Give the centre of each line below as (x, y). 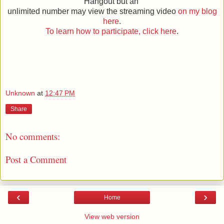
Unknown (20, 93)
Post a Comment (36, 159)
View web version (112, 217)
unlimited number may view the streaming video (92, 11)
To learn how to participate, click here (111, 31)
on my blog (197, 11)
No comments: (33, 136)
